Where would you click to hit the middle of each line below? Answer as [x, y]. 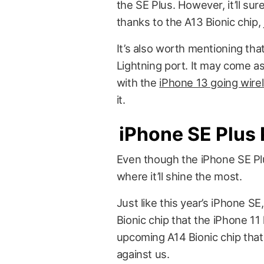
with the [138, 82]
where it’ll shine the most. [179, 176]
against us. [143, 254]
